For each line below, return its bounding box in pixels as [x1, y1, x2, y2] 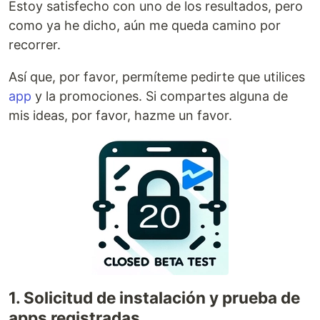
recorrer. [9, 36, 61, 52]
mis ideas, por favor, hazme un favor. [9, 107, 232, 123]
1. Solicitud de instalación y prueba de [9, 287, 300, 307]
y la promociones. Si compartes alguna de [31, 88, 288, 104]
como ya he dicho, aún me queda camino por [9, 17, 281, 33]
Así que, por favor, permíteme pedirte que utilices [9, 69, 305, 84]
